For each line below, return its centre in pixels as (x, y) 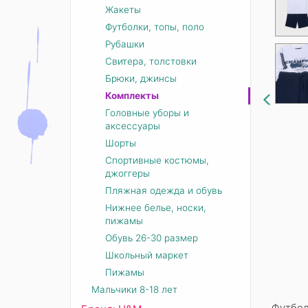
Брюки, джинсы (141, 78)
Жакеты (123, 10)
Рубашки (125, 44)
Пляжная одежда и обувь (164, 190)
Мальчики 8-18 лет (134, 289)
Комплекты (132, 96)
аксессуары (133, 126)
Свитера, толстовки (151, 61)
